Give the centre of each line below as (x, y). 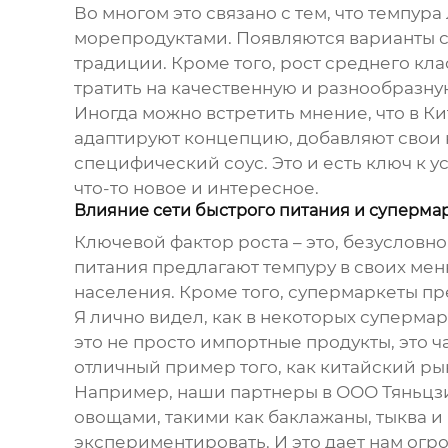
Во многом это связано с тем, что (220, 13)
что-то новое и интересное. (196, 188)
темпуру (299, 267)
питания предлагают (168, 267)
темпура (404, 13)
